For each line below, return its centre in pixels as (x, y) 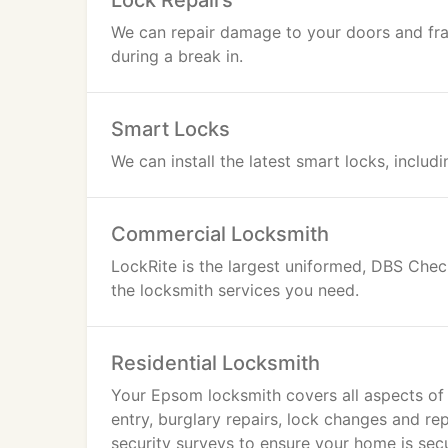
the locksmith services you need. (235, 290)
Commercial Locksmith (220, 234)
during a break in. (177, 56)
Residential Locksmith (215, 363)
